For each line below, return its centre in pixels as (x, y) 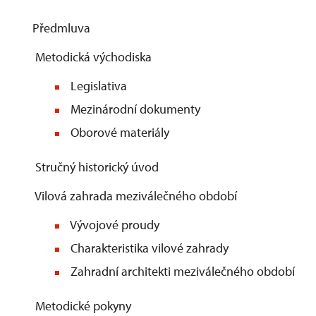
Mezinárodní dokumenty (134, 109)
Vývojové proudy (114, 225)
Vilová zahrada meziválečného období (135, 196)
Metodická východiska (92, 57)
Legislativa (97, 86)
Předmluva (61, 28)
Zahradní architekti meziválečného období (181, 271)
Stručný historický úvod (96, 167)
